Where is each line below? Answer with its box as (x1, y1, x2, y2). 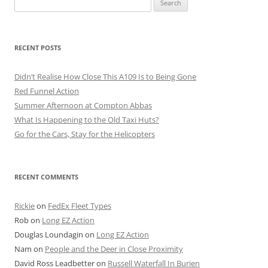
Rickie (14, 200, 35, 212)
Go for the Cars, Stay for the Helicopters (14, 129, 155, 140)
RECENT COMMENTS (14, 172, 78, 182)
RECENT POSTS (14, 43, 61, 53)
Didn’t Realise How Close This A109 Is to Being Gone (14, 71, 196, 83)
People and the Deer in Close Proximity (45, 243, 183, 255)
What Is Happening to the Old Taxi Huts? (14, 114, 159, 126)
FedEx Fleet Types (48, 200, 111, 212)
